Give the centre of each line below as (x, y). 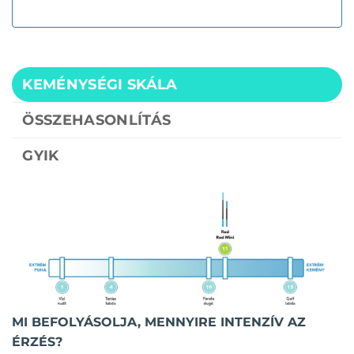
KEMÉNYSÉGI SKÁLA (100, 84)
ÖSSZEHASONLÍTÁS (97, 119)
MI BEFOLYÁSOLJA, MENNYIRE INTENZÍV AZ (159, 322)
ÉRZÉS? (37, 342)
